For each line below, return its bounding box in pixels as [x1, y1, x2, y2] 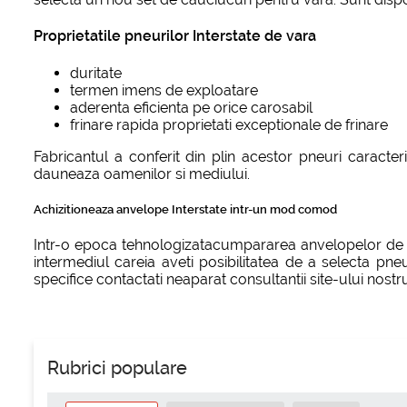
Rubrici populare [47, 357, 187, 380]
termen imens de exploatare [70, 81, 258, 99]
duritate [70, 64, 122, 82]
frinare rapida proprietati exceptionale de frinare [70, 115, 388, 134]
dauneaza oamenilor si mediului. [34, 164, 250, 183]
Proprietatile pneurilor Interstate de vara [34, 27, 316, 45]
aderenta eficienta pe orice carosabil [70, 98, 313, 116]
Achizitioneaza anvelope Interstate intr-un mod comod [34, 202, 337, 216]
